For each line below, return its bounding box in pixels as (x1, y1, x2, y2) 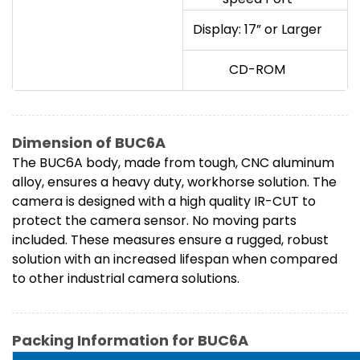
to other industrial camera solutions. (12, 269, 239, 288)
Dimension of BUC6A (12, 133, 166, 153)
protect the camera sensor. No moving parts (12, 211, 297, 231)
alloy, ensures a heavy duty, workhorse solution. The (12, 173, 337, 192)
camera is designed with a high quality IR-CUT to (12, 192, 316, 211)
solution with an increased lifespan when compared (12, 250, 337, 269)
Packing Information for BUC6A (12, 330, 248, 351)
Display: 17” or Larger (192, 20, 322, 39)
